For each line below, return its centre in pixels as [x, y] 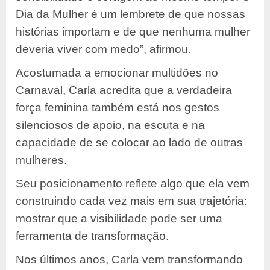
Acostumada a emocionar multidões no [117, 73]
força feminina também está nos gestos [118, 108]
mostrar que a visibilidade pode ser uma [119, 219]
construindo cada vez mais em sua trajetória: [131, 201]
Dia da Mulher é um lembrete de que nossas [130, 14]
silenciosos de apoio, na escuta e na [110, 125]
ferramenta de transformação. [92, 236]
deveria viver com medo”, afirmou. [103, 49]
